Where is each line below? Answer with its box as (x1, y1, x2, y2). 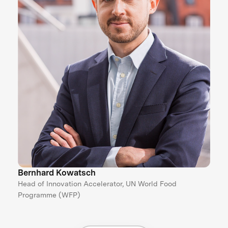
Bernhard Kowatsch (18, 167, 96, 178)
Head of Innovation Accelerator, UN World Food (18, 179, 177, 188)
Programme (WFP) (18, 190, 81, 199)
